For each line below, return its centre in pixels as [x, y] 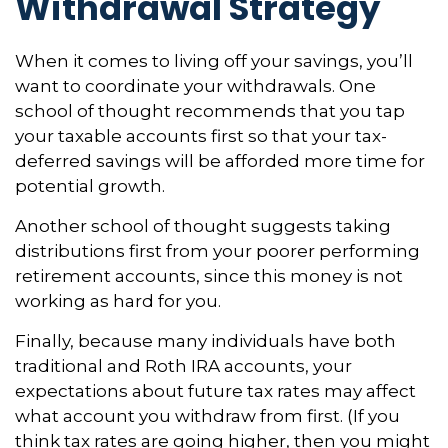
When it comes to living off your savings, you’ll [214, 60]
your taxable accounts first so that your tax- [201, 135]
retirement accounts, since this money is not [209, 275]
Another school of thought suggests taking [203, 225]
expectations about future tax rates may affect [215, 390]
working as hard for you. [118, 300]
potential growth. [90, 185]
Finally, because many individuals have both [205, 340]
